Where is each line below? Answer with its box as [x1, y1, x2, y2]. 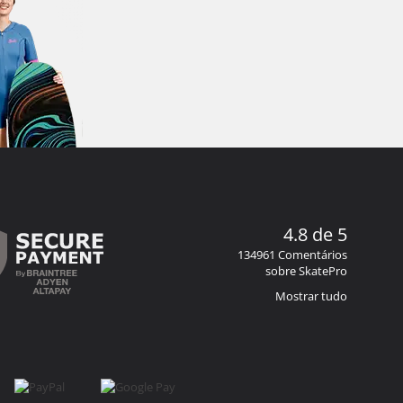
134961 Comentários [237, 246, 347, 263]
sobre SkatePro [265, 263, 347, 279]
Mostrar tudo [275, 288, 347, 304]
